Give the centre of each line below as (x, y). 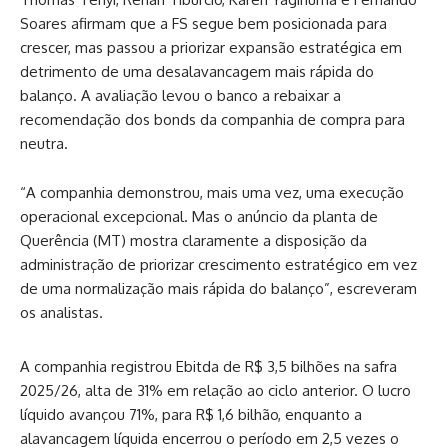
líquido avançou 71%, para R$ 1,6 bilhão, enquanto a (191, 414)
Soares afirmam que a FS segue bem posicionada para (203, 23)
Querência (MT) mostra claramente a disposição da (193, 240)
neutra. (44, 143)
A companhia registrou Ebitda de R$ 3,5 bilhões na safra (208, 366)
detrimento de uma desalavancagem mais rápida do (197, 71)
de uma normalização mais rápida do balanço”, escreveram (218, 288)
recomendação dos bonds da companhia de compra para (212, 119)
